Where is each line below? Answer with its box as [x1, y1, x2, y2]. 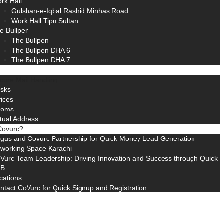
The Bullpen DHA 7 [11, 56, 70, 64]
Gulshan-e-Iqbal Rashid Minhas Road [11, 7, 128, 15]
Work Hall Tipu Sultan [11, 17, 78, 25]
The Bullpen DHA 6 [11, 46, 70, 54]
